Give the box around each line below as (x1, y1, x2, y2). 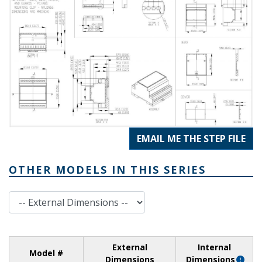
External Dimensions (8, 191, 86, 202)
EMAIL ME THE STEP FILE (137, 132, 246, 145)
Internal (198, 241, 231, 253)
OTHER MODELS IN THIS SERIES (9, 162, 206, 177)
